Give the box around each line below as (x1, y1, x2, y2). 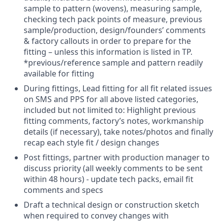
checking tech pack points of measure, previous (24, 14, 202, 25)
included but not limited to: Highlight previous (24, 105, 196, 115)
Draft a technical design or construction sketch (24, 199, 199, 210)
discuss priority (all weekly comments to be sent (24, 163, 203, 174)
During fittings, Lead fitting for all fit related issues (24, 83, 212, 94)
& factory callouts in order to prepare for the (24, 36, 191, 46)
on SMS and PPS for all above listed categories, (24, 94, 198, 105)
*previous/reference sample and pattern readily (24, 57, 203, 68)
